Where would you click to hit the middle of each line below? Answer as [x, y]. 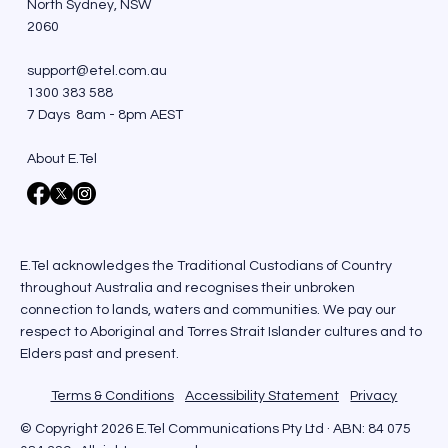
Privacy [374, 395]
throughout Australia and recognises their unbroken [188, 287]
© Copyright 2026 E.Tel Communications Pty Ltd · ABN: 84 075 [215, 428]
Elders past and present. [100, 353]
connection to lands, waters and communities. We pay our [208, 309]
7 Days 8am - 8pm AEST [104, 115]
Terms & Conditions [112, 395]
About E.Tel [61, 159]
